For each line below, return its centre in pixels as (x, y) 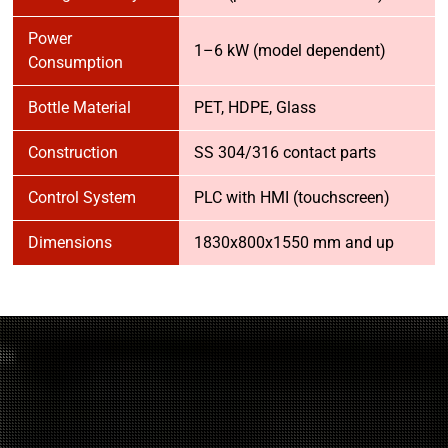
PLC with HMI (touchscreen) (292, 197)
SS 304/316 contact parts (285, 152)
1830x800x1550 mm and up (294, 242)
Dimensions (70, 242)
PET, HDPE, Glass (255, 107)
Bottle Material (79, 107)
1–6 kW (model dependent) (290, 50)
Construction (73, 152)
